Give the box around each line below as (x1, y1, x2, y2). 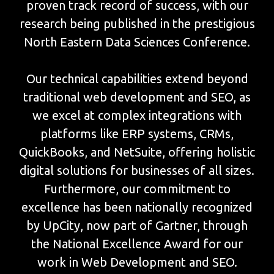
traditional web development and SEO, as (23, 90, 251, 105)
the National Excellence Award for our (31, 237, 243, 251)
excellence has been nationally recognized (21, 200, 253, 215)
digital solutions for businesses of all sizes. (20, 163, 254, 178)
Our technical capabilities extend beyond (26, 72, 248, 86)
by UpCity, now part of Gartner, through (26, 218, 248, 233)
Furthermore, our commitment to (43, 182, 231, 196)
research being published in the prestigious (19, 17, 255, 31)
